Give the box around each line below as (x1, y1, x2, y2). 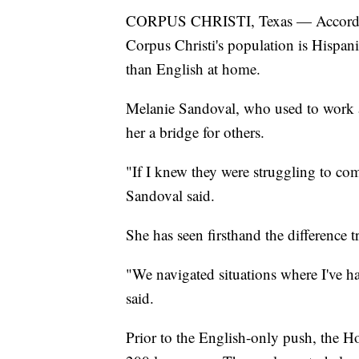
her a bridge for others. (126, 122, 264, 143)
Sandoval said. (126, 185, 215, 206)
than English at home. (126, 58, 260, 79)
